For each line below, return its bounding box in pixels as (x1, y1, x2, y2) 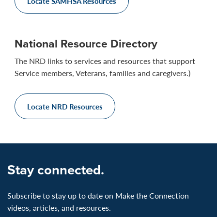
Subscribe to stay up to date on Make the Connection (7, 189, 189, 201)
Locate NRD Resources (27, 101, 103, 111)
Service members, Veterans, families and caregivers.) (15, 67, 190, 78)
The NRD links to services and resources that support (15, 55, 195, 66)
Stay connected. (7, 159, 104, 180)
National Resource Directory (15, 35, 157, 52)
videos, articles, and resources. (7, 201, 111, 213)
